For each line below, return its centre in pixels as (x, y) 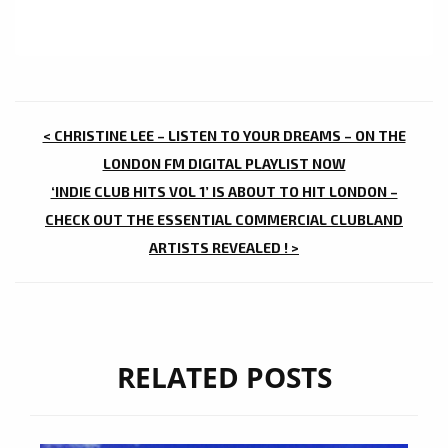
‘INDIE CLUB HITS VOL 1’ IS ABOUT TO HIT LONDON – (224, 191)
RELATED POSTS (224, 376)
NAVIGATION (121, 173)
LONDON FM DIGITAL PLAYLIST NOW (224, 163)
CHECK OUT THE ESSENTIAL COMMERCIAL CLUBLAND (224, 219)
